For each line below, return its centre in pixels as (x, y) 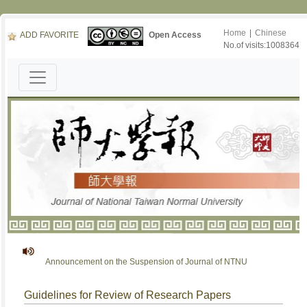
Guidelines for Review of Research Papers (128, 295)
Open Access (175, 35)
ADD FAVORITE (50, 35)
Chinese (270, 33)
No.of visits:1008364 (261, 45)
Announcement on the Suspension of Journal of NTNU (138, 262)
